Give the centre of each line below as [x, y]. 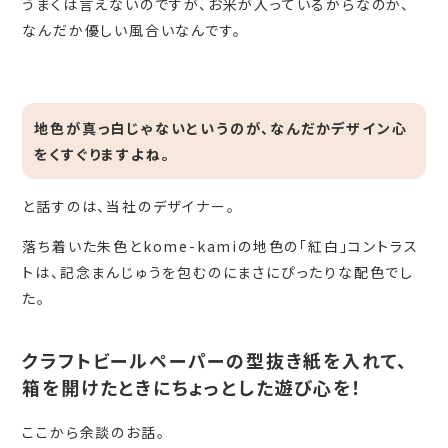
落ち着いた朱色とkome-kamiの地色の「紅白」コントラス [220, 245]
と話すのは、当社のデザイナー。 [129, 205]
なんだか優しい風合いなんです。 [132, 29]
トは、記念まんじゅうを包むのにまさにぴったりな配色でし [218, 271]
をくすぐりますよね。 [102, 153]
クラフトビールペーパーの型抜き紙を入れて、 [215, 359]
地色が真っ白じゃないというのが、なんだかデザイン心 [221, 127]
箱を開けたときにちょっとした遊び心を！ [192, 386]
